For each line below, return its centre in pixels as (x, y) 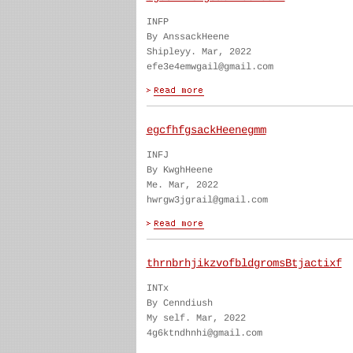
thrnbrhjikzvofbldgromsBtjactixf (244, 263)
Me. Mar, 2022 (182, 185)
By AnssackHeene (188, 37)
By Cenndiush (179, 303)
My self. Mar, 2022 (196, 318)
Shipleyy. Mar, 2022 (199, 52)
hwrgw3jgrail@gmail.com (207, 200)
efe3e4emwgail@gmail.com (210, 67)
